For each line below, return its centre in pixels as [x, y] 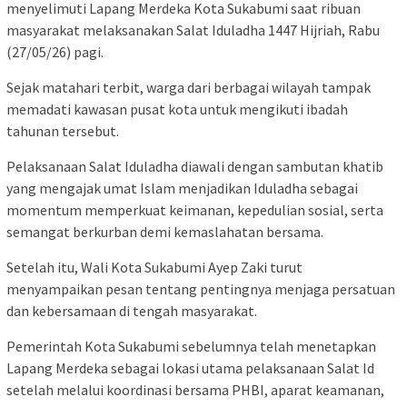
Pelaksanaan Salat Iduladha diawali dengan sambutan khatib [195, 166]
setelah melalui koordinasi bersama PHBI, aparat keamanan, [195, 389]
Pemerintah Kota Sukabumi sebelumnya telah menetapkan [191, 346]
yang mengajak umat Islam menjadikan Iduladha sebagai [182, 188]
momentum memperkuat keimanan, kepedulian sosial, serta [195, 209]
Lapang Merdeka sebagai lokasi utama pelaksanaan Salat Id [190, 367]
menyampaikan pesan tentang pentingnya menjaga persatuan [201, 288]
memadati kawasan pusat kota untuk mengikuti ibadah [177, 109]
